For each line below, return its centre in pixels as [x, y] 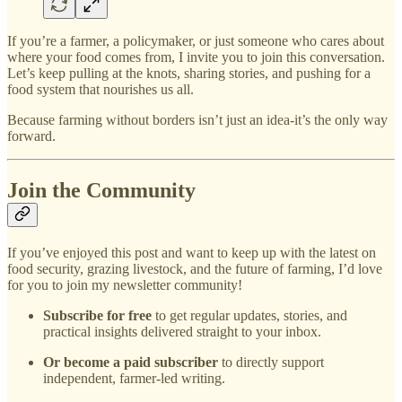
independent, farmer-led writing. [134, 378]
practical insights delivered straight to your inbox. [182, 331]
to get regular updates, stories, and [249, 315]
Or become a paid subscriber [131, 362]
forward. [31, 135]
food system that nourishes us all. [100, 89]
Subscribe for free [97, 315]
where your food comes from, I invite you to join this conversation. [196, 57]
